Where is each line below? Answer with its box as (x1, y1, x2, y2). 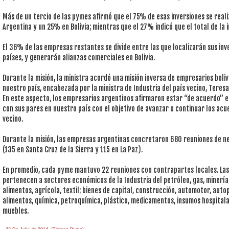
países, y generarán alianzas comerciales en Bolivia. (3, 53, 155, 62)
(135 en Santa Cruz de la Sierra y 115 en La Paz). (3, 145, 143, 154)
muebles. (3, 207, 29, 216)
